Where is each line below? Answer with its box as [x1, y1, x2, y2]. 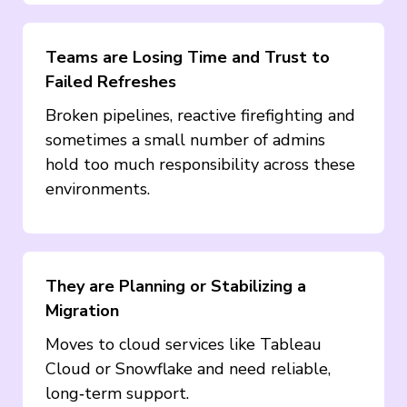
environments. [45, 177, 150, 200]
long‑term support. [45, 382, 189, 404]
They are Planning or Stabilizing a [45, 274, 306, 297]
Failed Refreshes [45, 70, 176, 93]
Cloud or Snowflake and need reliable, [45, 357, 331, 380]
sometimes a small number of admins [45, 128, 325, 151]
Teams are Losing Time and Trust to [45, 45, 330, 68]
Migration [45, 299, 119, 322]
